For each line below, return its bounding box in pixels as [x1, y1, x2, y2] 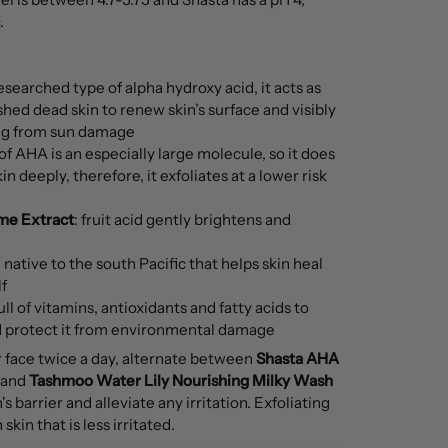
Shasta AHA [255, 349, 339, 369]
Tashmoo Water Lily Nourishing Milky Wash [28, 371, 333, 391]
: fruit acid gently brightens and [73, 209, 291, 229]
